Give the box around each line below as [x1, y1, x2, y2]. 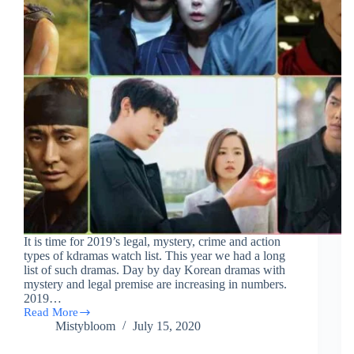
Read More [24, 306, 78, 319]
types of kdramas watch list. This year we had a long [24, 249, 285, 263]
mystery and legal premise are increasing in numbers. [24, 277, 287, 292]
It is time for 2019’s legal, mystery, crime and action [24, 235, 281, 249]
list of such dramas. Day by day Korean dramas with [24, 263, 285, 277]
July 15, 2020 [133, 319, 201, 333]
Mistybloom [55, 319, 115, 333]
